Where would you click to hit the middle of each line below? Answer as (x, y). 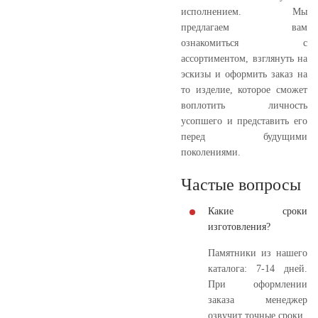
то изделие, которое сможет (244, 89)
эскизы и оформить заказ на (244, 74)
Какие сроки (258, 211)
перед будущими (244, 136)
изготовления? (239, 226)
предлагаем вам (244, 27)
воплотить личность (244, 105)
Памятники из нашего (258, 253)
